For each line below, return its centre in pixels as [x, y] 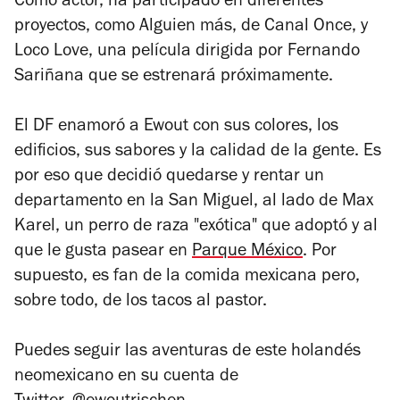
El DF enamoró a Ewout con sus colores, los [176, 127]
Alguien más [186, 27]
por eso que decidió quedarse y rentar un [169, 177]
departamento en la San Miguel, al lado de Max [194, 202]
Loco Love [51, 52]
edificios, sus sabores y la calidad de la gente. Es [198, 152]
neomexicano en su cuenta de [126, 377]
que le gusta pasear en [103, 252]
